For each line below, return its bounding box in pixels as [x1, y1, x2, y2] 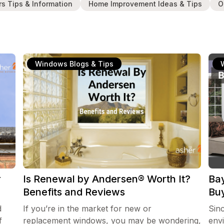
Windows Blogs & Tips [34, 59, 113, 68]
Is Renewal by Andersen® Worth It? [22, 173, 190, 185]
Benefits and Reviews [22, 186, 125, 198]
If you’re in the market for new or [22, 203, 151, 213]
